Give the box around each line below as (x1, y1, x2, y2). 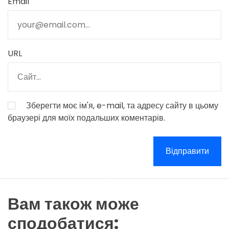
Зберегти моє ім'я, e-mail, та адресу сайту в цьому (26, 100, 218, 112)
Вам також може (8, 192, 139, 215)
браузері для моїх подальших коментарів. (8, 112, 165, 124)
